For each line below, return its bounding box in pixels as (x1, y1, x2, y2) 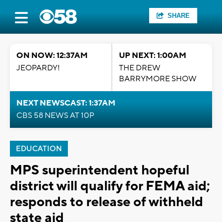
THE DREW (119, 63, 161, 73)
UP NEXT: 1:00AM (119, 51, 186, 60)
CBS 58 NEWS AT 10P (16, 111, 94, 120)
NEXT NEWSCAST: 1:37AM (16, 98, 115, 108)
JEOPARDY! (16, 63, 60, 73)
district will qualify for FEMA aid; (10, 177, 210, 195)
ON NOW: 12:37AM (16, 51, 88, 60)
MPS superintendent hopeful (10, 162, 189, 179)
